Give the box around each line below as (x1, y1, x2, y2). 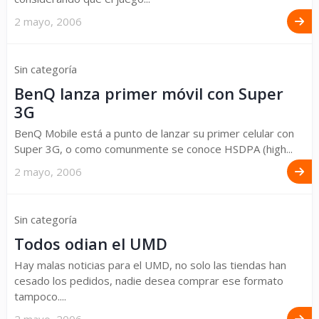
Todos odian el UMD (14, 233, 167, 254)
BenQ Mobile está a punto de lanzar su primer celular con (14, 126, 294, 140)
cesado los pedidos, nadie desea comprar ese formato (14, 273, 283, 288)
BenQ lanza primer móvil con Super (14, 83, 283, 104)
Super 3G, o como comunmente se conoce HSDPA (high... (14, 142, 293, 156)
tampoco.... (14, 289, 66, 303)
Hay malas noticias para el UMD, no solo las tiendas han (14, 258, 286, 272)
